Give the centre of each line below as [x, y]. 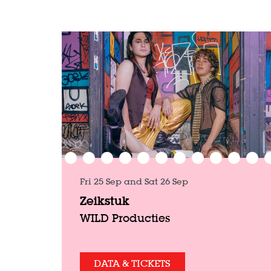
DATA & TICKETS [132, 263]
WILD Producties [125, 218]
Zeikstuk [105, 201]
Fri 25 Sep [102, 182]
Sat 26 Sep [166, 182]
